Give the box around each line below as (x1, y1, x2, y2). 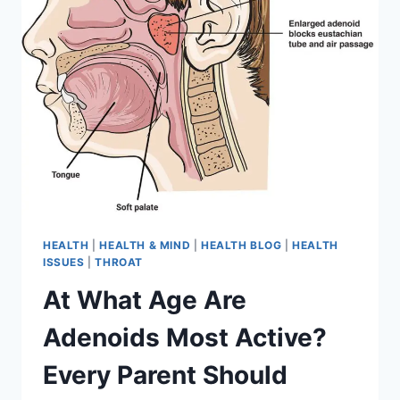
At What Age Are (43, 284, 246, 315)
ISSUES (43, 254, 85, 269)
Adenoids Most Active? (43, 321, 327, 353)
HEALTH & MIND (99, 237, 191, 252)
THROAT (95, 254, 143, 269)
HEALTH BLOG (200, 237, 282, 252)
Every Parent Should (43, 359, 287, 390)
